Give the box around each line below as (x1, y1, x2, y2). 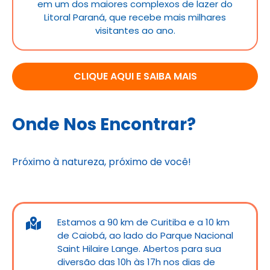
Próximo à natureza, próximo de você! (12, 155, 191, 169)
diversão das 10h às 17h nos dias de (57, 255, 216, 268)
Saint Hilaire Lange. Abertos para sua (57, 242, 222, 255)
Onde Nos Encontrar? (12, 112, 196, 136)
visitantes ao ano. (95, 24, 175, 37)
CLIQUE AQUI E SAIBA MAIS (73, 69, 197, 83)
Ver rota (206, 209, 246, 224)
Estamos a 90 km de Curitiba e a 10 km (57, 215, 230, 228)
